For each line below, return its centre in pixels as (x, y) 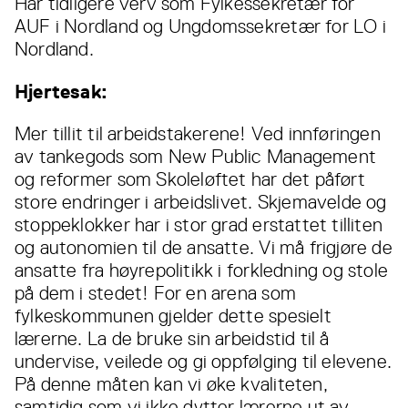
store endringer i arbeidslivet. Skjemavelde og (201, 203)
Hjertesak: (61, 92)
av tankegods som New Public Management (195, 157)
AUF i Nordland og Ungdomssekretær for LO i (200, 27)
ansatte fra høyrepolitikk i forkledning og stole (202, 271)
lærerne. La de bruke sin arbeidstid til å (172, 339)
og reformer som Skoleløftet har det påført (190, 180)
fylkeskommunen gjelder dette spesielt (173, 316)
